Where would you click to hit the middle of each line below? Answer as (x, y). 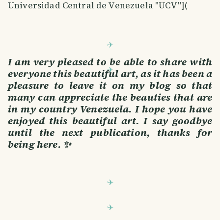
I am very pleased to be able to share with (110, 62)
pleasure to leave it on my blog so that (110, 85)
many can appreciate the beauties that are (110, 97)
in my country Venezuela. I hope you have (110, 109)
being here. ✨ (39, 144)
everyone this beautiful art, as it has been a (110, 73)
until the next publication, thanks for (110, 132)
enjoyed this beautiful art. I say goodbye (110, 121)
